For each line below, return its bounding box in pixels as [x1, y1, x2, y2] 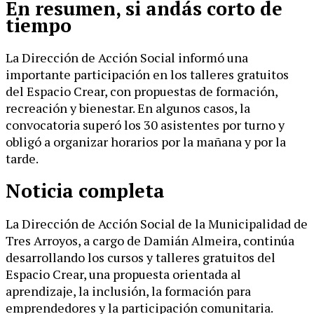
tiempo [6, 12, 71, 38]
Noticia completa [6, 178, 165, 204]
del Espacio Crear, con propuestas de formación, [6, 83, 278, 100]
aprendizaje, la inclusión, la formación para [6, 282, 251, 299]
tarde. [6, 150, 39, 167]
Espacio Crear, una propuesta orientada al [6, 265, 241, 282]
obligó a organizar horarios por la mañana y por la [6, 133, 286, 150]
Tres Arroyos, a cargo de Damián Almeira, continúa [6, 231, 294, 249]
